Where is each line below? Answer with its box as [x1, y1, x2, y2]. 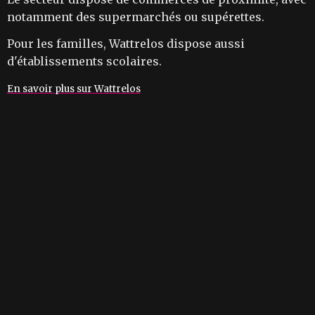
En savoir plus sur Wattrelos [7, 82, 141, 95]
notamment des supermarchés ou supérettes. [7, 9, 264, 24]
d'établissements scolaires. [7, 53, 162, 68]
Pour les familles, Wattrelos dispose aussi [7, 36, 245, 51]
